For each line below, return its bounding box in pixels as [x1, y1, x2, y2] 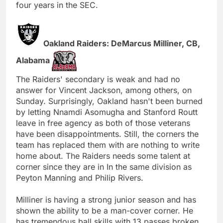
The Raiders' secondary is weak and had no [16, 74, 180, 84]
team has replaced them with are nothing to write [16, 139, 200, 150]
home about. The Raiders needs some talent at [16, 150, 190, 161]
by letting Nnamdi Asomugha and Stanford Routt [16, 107, 198, 117]
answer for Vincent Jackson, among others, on [16, 85, 192, 95]
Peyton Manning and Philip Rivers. [16, 172, 143, 183]
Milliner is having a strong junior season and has [16, 194, 196, 205]
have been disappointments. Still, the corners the [16, 128, 199, 139]
